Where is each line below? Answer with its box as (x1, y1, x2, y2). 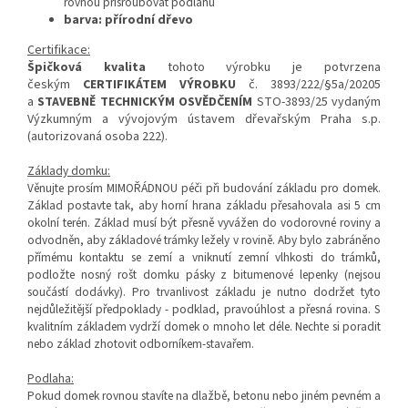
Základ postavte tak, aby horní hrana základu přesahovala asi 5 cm (27, 197, 381, 215)
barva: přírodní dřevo (64, 11, 193, 30)
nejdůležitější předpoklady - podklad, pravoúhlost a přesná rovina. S (27, 301, 381, 319)
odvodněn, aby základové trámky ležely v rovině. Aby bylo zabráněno (27, 231, 381, 250)
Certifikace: (27, 41, 90, 60)
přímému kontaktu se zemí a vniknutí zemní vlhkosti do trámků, (27, 249, 381, 267)
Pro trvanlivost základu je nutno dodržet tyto (132, 283, 381, 301)
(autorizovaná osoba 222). (27, 127, 168, 147)
